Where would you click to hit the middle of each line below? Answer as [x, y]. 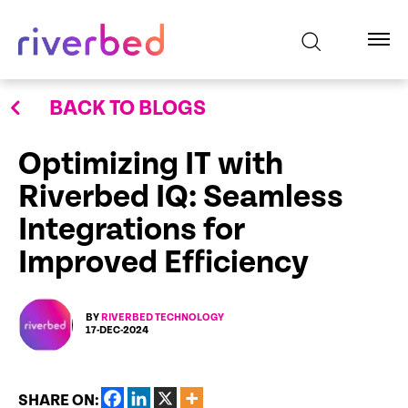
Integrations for [132, 230]
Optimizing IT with [151, 164]
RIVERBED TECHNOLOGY [163, 317]
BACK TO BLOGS [127, 108]
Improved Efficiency [163, 263]
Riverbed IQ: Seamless [181, 197]
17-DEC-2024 [117, 330]
